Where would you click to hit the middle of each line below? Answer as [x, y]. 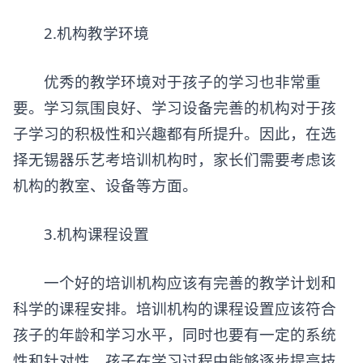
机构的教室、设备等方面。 [105, 185]
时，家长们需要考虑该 [259, 159]
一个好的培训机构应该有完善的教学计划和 [175, 282]
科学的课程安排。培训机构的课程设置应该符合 [175, 308]
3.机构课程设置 [81, 233]
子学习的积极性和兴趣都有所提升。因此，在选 [175, 133]
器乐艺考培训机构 [121, 159]
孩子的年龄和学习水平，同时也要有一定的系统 [175, 334]
